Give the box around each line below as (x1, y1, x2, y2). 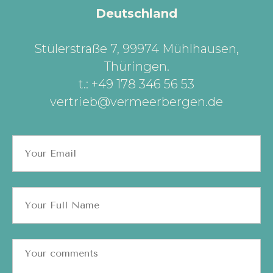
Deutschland (96, 5, 177, 21)
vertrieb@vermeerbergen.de (50, 94, 223, 109)
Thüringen (104, 58, 167, 74)
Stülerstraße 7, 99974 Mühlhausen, (34, 41, 239, 56)
